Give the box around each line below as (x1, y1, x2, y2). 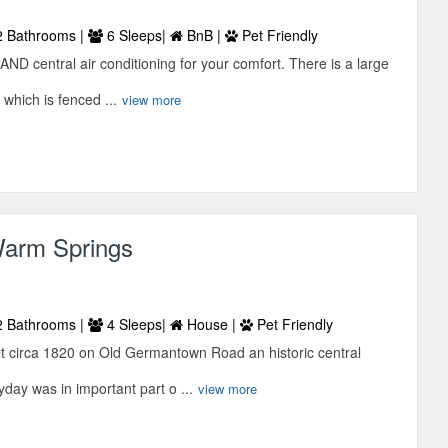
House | (183, 314, 241, 335)
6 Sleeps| (103, 25, 171, 46)
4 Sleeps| (103, 314, 171, 335)
